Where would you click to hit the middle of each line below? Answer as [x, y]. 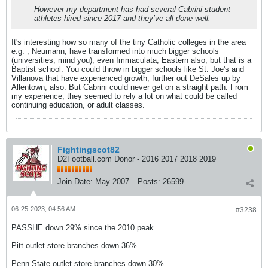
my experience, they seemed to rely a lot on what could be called [124, 96]
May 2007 [112, 182]
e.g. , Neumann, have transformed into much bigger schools [115, 51]
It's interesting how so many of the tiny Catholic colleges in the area [129, 42]
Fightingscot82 [89, 150]
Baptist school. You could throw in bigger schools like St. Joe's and [128, 69]
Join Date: [75, 182]
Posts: [149, 182]
